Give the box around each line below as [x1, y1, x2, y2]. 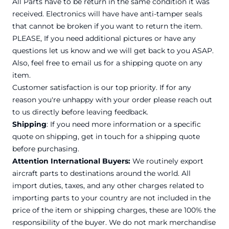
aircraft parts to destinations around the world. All [12, 169, 191, 178]
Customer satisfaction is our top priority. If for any [12, 83, 191, 93]
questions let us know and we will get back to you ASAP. [12, 46, 214, 56]
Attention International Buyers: [12, 156, 132, 166]
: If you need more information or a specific [47, 120, 201, 129]
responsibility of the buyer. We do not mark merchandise [12, 218, 216, 227]
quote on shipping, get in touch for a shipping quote [12, 132, 200, 142]
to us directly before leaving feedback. [12, 107, 148, 117]
